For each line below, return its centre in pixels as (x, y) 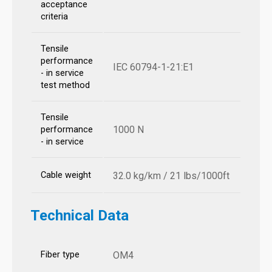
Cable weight (66, 175)
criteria (54, 17)
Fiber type (60, 255)
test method (65, 86)
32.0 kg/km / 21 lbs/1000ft (171, 176)
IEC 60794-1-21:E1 (153, 67)
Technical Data (80, 216)
